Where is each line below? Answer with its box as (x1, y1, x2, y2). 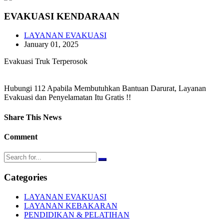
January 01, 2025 (24, 40, 78, 49)
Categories (4, 171, 47, 182)
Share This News (4, 112, 61, 121)
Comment (4, 132, 37, 141)
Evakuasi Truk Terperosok (4, 57, 87, 66)
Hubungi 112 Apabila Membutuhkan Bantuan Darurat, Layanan (4, 84, 206, 93)
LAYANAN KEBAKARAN (24, 201, 117, 210)
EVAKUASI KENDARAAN (4, 10, 119, 21)
